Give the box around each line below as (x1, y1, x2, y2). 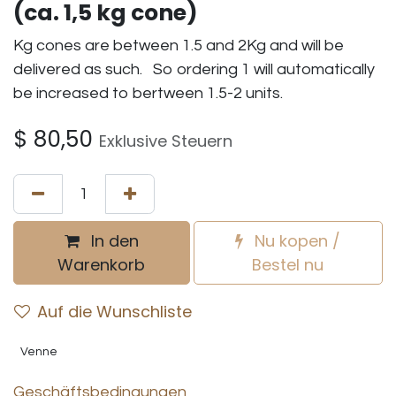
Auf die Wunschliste (37, 300, 192, 323)
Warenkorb (57, 253, 146, 276)
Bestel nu (252, 253, 324, 276)
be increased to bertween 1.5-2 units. (13, 84, 283, 102)
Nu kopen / (250, 229, 341, 252)
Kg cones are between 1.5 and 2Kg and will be (13, 36, 344, 54)
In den (86, 229, 139, 252)
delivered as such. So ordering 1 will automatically (13, 60, 375, 78)
